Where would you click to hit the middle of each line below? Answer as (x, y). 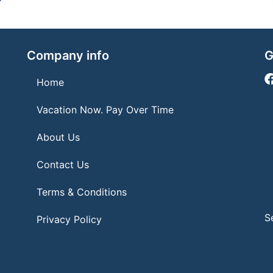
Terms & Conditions (82, 192)
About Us (58, 137)
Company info (68, 56)
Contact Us (63, 165)
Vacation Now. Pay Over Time (105, 110)
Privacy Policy (69, 220)
